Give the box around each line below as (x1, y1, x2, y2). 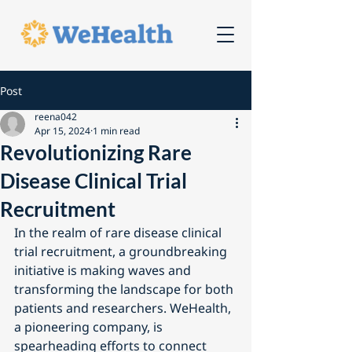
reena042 (35, 110, 77, 123)
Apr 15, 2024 (35, 124, 90, 137)
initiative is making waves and (14, 262, 194, 279)
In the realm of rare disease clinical (14, 224, 225, 241)
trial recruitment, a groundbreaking (14, 243, 230, 260)
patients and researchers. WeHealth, (14, 299, 234, 317)
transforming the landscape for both (14, 280, 236, 298)
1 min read (93, 124, 140, 137)
